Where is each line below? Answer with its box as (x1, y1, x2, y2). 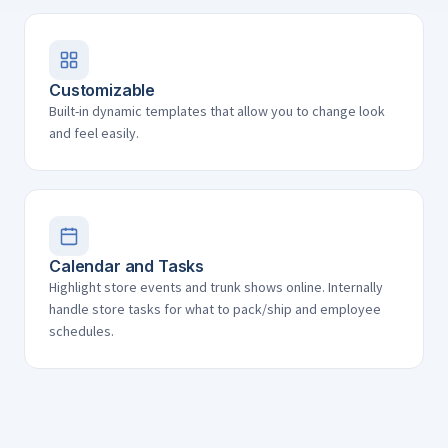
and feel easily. (49, 124, 139, 142)
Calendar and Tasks (49, 256, 205, 276)
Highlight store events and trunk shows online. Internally (49, 278, 383, 296)
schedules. (49, 322, 114, 340)
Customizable (49, 80, 156, 100)
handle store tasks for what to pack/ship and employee (49, 300, 381, 318)
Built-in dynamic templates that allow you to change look (49, 102, 385, 120)
